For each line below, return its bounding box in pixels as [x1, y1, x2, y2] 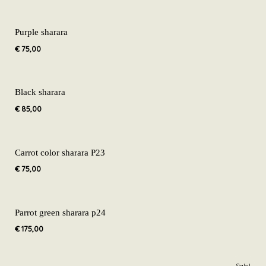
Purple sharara [15, 27, 68, 37]
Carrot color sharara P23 [15, 147, 105, 157]
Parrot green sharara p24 [15, 207, 106, 217]
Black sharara [15, 87, 65, 97]
